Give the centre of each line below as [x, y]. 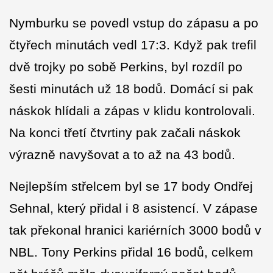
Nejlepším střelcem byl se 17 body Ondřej [131, 186]
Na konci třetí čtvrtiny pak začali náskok [125, 133]
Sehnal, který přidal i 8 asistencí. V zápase [133, 208]
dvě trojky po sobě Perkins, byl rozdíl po [126, 67]
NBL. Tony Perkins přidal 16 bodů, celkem [131, 252]
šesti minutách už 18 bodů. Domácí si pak [131, 89]
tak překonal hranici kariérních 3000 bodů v [135, 230]
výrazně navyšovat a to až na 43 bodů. [122, 155]
